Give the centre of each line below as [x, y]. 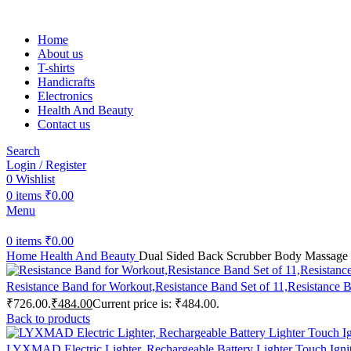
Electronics [65, 96]
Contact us [64, 124]
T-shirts [56, 68]
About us [60, 54]
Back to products [48, 318]
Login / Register [46, 165]
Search [23, 151]
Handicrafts [66, 82]
